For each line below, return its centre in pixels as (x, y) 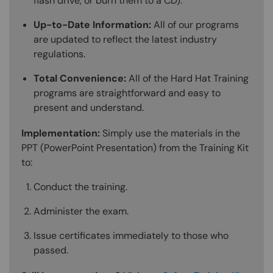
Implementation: (61, 133)
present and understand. (89, 107)
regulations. (59, 54)
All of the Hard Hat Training (187, 78)
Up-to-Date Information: (92, 24)
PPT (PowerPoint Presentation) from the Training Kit (135, 147)
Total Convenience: (80, 78)
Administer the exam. (81, 211)
